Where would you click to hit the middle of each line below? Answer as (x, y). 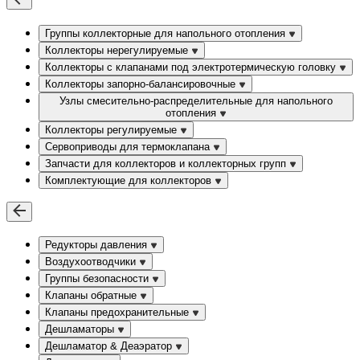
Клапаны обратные (92, 296)
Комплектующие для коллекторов (130, 180)
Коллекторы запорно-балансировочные (142, 84)
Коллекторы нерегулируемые (118, 50)
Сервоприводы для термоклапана (129, 146)
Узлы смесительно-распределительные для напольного (196, 100)
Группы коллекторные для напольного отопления (167, 33)
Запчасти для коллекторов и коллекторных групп (167, 163)
